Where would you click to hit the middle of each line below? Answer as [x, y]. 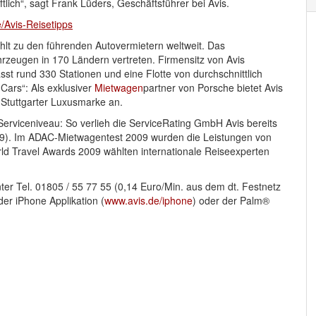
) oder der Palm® [231, 200]
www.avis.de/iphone [148, 200]
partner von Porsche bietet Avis [213, 87]
